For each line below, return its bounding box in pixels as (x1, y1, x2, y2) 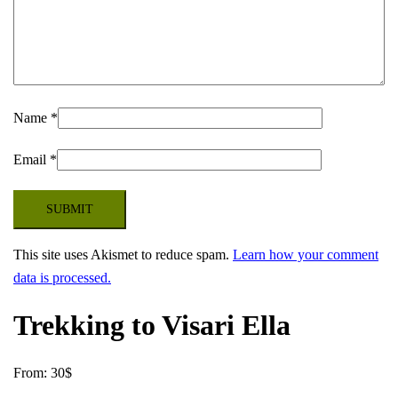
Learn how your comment (233, 246, 378, 262)
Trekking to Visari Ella (13, 309, 291, 342)
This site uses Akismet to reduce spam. (13, 246, 233, 262)
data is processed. (13, 269, 111, 285)
